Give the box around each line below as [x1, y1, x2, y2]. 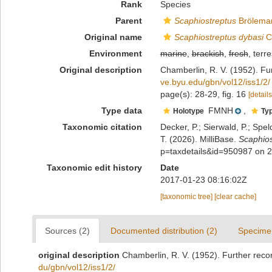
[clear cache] [214, 192, 256, 201]
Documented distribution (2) [110, 226, 217, 236]
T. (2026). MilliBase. [160, 134, 239, 144]
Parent [115, 16, 142, 25]
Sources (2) [45, 226, 90, 236]
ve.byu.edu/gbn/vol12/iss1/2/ [160, 77, 270, 87]
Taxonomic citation [62, 122, 142, 132]
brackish [191, 49, 224, 58]
